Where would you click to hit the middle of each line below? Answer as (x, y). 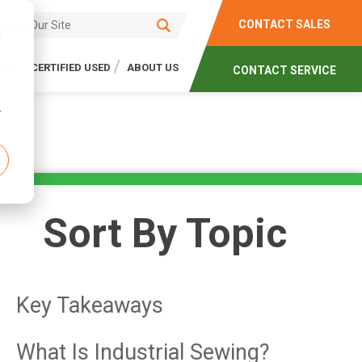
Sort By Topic (165, 234)
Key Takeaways (90, 305)
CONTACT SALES (285, 24)
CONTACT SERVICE (285, 70)
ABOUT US (153, 67)
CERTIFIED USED (71, 67)
